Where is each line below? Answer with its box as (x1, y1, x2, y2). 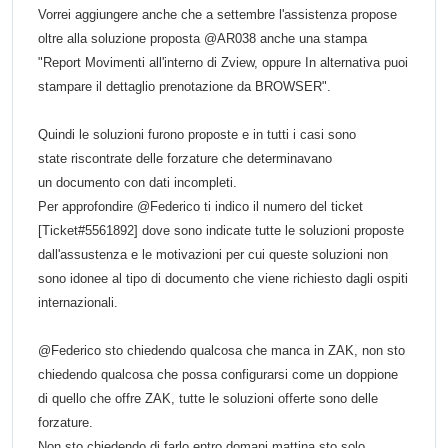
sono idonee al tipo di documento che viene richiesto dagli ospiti (38, 271, 408, 287)
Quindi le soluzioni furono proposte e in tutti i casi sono (38, 127, 356, 143)
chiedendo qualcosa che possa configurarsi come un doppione (38, 367, 398, 383)
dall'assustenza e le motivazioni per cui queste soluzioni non (38, 247, 388, 263)
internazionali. (38, 295, 118, 311)
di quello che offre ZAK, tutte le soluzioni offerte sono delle (38, 391, 378, 407)
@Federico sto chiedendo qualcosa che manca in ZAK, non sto (38, 343, 405, 359)
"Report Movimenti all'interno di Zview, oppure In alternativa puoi (38, 55, 408, 71)
